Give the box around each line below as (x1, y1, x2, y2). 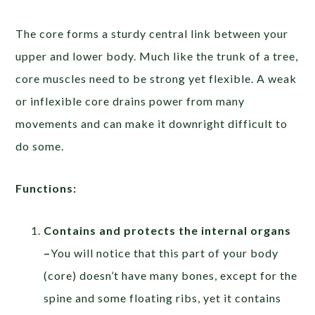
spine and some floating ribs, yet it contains (44, 291, 282, 305)
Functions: (15, 181, 77, 195)
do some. (15, 139, 65, 153)
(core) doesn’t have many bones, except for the (44, 269, 298, 283)
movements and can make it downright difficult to (15, 117, 288, 131)
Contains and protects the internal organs (44, 224, 292, 238)
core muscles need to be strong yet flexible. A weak (15, 72, 297, 86)
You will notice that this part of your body (51, 246, 279, 260)
